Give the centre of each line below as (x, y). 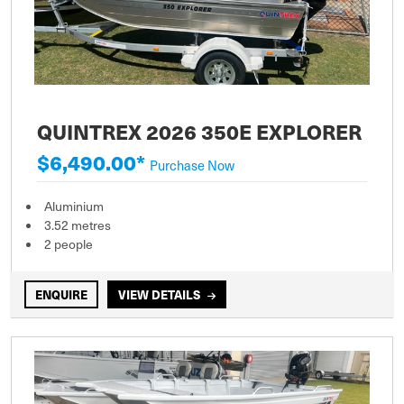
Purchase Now (192, 165)
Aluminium (74, 206)
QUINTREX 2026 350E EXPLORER (199, 131)
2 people (69, 243)
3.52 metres (78, 225)
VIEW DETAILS (159, 294)
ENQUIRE (61, 294)
